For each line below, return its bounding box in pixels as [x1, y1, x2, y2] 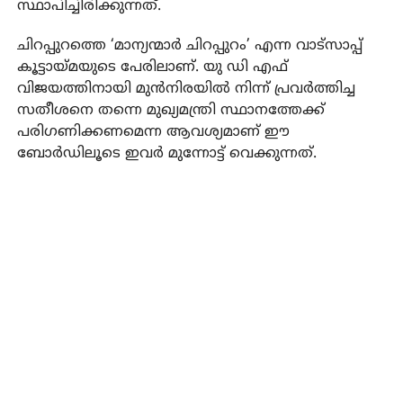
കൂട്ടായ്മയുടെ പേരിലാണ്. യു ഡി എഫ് [16, 58, 288, 76]
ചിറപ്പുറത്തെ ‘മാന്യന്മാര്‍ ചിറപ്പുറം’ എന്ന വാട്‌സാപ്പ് [16, 36, 363, 55]
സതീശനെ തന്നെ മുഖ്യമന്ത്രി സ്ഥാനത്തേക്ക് [16, 101, 325, 120]
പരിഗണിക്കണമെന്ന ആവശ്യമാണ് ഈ [16, 122, 290, 141]
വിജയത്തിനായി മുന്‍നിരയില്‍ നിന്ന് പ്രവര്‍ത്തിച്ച [16, 79, 355, 98]
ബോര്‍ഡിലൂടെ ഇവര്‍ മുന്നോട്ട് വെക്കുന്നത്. [16, 144, 317, 163]
